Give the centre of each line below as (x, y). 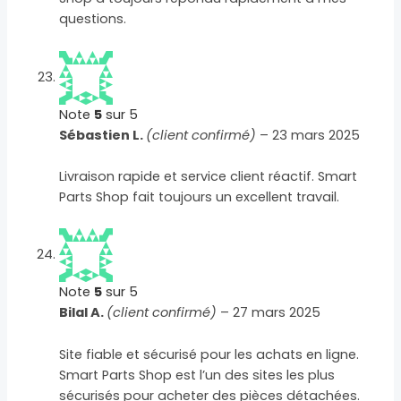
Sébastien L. (103, 135)
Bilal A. (83, 313)
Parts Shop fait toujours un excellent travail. (200, 196)
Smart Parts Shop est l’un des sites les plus (197, 375)
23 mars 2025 (316, 135)
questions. (93, 19)
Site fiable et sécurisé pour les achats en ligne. (209, 354)
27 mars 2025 (277, 313)
